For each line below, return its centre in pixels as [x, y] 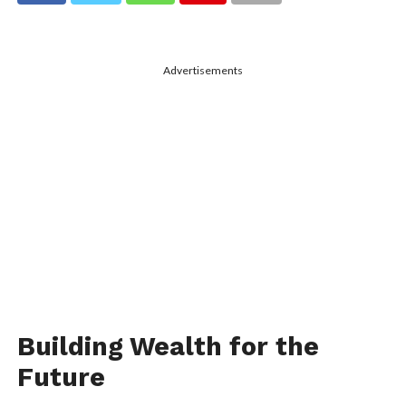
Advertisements [203, 70]
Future [61, 377]
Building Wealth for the [168, 346]
